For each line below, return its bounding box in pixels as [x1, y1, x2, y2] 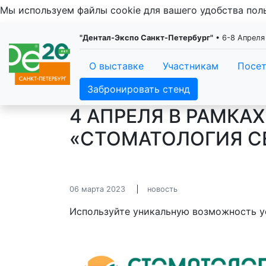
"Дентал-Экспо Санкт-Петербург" [80, 33, 213, 42]
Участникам [163, 60, 218, 72]
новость [147, 185, 178, 194]
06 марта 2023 [69, 185, 125, 194]
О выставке [89, 60, 144, 72]
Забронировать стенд [87, 83, 190, 95]
